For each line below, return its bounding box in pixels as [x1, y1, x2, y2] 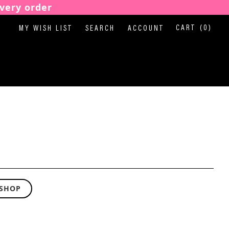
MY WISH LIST [19, 25, 73, 33]
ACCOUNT [128, 25, 164, 33]
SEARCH [85, 25, 115, 33]
